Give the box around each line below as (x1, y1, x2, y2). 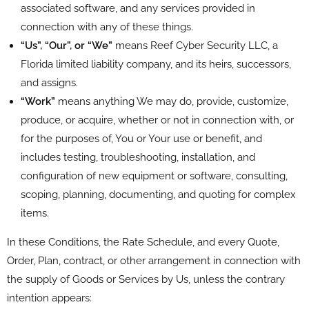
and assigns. (21, 76, 78, 89)
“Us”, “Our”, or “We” (21, 39, 112, 52)
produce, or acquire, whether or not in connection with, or (21, 113, 294, 126)
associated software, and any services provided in (21, 1, 255, 14)
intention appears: (7, 291, 92, 304)
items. (21, 206, 49, 219)
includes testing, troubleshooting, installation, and (21, 150, 255, 163)
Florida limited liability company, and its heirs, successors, (21, 57, 291, 70)
